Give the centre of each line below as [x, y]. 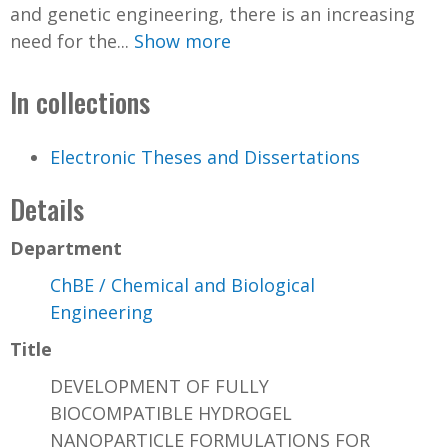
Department [66, 248]
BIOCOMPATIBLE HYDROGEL [171, 413]
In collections [80, 101]
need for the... [72, 40]
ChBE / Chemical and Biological [182, 285]
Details [47, 209]
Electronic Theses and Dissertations [205, 157]
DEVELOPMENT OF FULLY [159, 386]
